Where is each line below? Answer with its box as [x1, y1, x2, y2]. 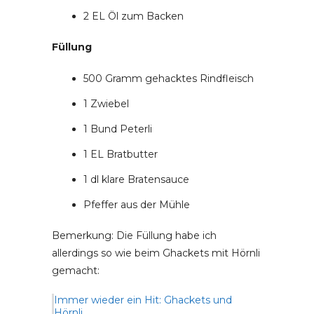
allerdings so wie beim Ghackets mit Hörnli [52, 247, 260, 259]
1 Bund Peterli [83, 123, 152, 135]
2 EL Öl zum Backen [83, 10, 184, 22]
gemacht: [52, 264, 100, 277]
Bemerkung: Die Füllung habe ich [52, 229, 217, 242]
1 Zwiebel [83, 97, 129, 110]
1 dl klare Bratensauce [83, 173, 189, 186]
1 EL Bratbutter [83, 148, 158, 161]
